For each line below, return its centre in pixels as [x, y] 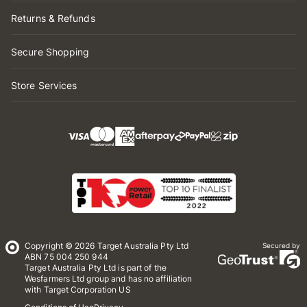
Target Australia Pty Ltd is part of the [96, 268]
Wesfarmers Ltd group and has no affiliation [109, 279]
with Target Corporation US [78, 290]
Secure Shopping [50, 52]
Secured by [281, 245]
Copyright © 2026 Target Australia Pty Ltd [107, 246]
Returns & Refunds [53, 18]
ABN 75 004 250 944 [66, 257]
